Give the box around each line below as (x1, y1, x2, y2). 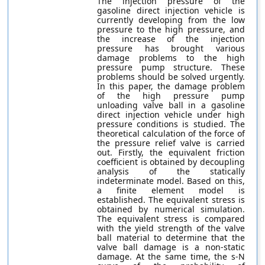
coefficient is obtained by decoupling (97, 156, 245, 167)
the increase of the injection (97, 33, 245, 44)
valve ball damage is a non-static (97, 241, 245, 253)
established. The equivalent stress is (97, 194, 245, 205)
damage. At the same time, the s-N (97, 251, 245, 262)
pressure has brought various (97, 43, 245, 54)
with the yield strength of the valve (97, 222, 245, 234)
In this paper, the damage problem (97, 80, 245, 92)
